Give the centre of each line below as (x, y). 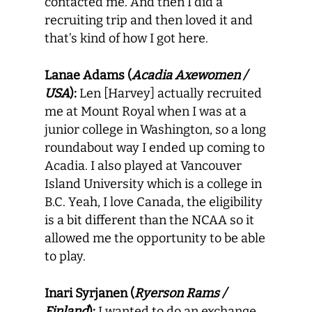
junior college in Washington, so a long (155, 130)
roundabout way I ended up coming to (155, 148)
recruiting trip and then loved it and (149, 20)
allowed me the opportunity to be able (155, 238)
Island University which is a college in (153, 184)
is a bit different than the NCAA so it (149, 220)
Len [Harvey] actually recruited (169, 93)
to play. (65, 256)
